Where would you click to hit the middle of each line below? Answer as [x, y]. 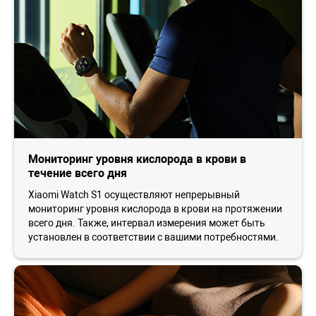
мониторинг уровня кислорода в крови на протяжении [155, 209]
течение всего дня [78, 174]
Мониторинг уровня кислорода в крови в [137, 159]
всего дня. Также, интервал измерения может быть [147, 223]
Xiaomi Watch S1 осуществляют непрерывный [134, 195]
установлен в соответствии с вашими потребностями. [153, 237]
